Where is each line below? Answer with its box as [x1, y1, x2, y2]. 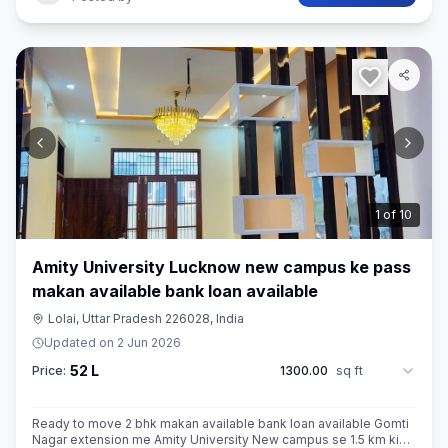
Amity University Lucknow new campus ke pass [32, 257, 411, 277]
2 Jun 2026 [117, 335, 181, 350]
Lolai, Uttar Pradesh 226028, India [48, 311, 244, 326]
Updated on [44, 335, 117, 350]
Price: [32, 363, 66, 378]
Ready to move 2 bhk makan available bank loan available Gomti [32, 416, 409, 431]
